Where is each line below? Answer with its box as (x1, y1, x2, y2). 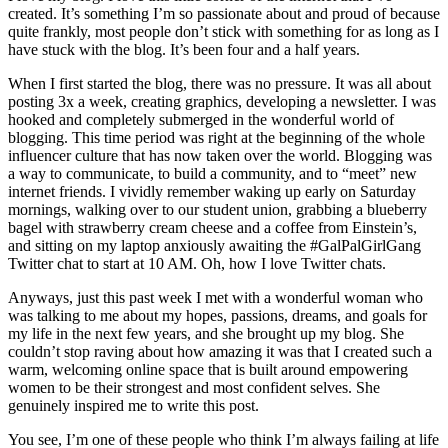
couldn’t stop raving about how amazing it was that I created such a (8, 343, 432, 361)
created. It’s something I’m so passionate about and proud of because (8, 5, 440, 23)
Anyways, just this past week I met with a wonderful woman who (8, 289, 423, 307)
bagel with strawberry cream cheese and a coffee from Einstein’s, (8, 219, 417, 237)
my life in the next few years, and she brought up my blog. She (8, 325, 404, 343)
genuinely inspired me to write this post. (8, 397, 259, 415)
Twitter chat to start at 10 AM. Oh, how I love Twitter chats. (8, 255, 386, 273)
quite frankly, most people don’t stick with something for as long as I (8, 23, 439, 41)
